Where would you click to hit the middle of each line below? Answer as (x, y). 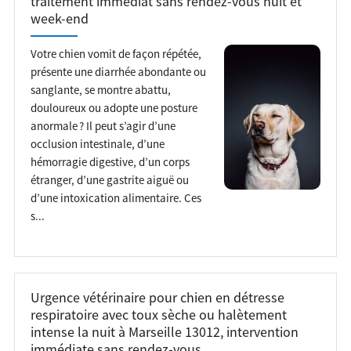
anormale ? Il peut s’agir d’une (103, 125)
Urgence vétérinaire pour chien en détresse (157, 297)
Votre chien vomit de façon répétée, (116, 53)
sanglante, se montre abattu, (100, 89)
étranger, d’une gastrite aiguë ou (109, 179)
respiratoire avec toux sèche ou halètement (158, 315)
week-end (59, 18)
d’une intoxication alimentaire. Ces (116, 197)
